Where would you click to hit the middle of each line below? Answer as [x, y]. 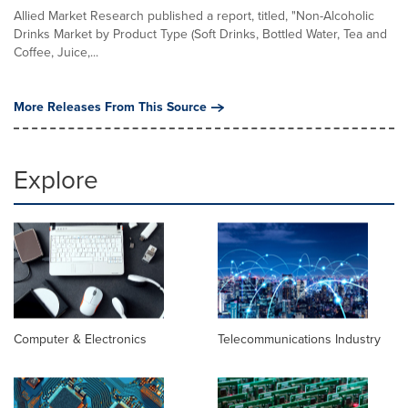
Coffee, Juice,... [56, 52]
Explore [56, 180]
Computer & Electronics [80, 340]
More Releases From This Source [110, 107]
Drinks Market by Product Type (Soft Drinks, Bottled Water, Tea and [200, 34]
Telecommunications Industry [299, 340]
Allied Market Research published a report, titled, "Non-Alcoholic [194, 16]
